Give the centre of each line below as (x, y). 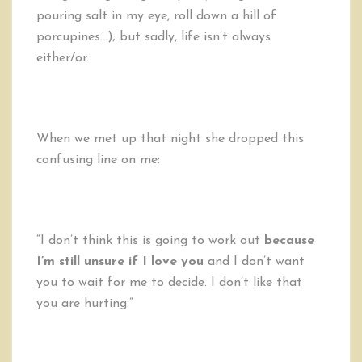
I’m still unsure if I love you (120, 262)
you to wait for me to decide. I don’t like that (169, 283)
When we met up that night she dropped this (170, 139)
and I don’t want (254, 262)
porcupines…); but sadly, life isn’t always (154, 37)
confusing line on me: (98, 160)
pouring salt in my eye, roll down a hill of (156, 16)
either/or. (63, 58)
